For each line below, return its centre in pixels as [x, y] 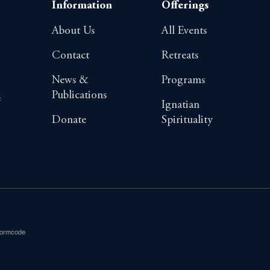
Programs [184, 80]
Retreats [180, 55]
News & [70, 80]
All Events [184, 31]
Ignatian [181, 105]
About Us [73, 31]
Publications [79, 95]
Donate [69, 120]
